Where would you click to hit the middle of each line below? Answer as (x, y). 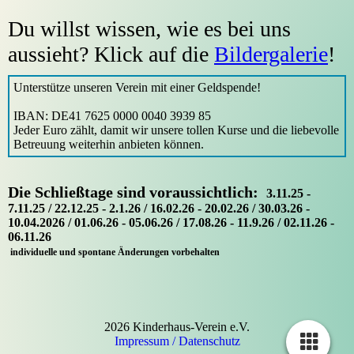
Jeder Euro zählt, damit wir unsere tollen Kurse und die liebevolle (176, 130)
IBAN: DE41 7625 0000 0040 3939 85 (112, 116)
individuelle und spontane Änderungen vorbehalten (114, 252)
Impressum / (146, 341)
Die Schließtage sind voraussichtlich (130, 192)
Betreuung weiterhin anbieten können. (109, 144)
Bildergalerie (271, 54)
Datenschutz (209, 341)
